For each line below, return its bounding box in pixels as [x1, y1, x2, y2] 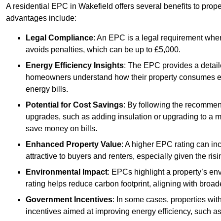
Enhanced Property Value [26, 140, 121, 149]
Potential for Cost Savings [26, 101, 123, 110]
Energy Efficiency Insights [26, 61, 124, 70]
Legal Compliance [26, 34, 93, 42]
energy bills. [26, 85, 68, 94]
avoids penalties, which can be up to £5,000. [26, 45, 181, 54]
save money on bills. [26, 124, 97, 133]
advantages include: [6, 14, 76, 23]
